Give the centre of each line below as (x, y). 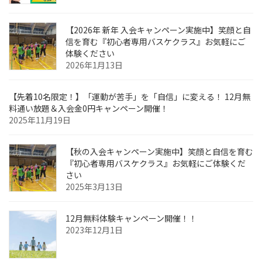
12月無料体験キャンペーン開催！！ (131, 218)
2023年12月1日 (94, 230)
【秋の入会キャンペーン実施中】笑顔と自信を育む (159, 151)
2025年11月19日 (40, 120)
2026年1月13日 (94, 65)
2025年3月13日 (94, 186)
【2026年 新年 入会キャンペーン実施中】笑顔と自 (158, 30)
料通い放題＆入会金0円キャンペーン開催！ (89, 108)
